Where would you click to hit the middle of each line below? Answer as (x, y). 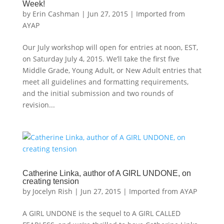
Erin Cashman (56, 14)
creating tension (50, 181)
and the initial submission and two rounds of (98, 93)
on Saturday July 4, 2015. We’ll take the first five (101, 59)
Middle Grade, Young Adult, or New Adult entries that (112, 70)
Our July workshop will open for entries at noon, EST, (110, 47)
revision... (38, 105)
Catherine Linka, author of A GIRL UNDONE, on (106, 173)
